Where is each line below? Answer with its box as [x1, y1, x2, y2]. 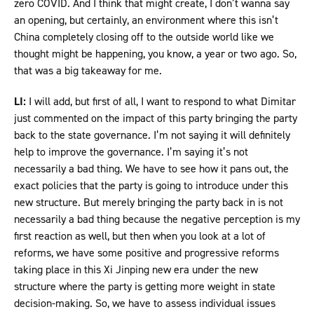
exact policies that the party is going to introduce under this [14, 178, 288, 193]
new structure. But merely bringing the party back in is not [14, 195, 283, 210]
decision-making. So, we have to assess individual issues [14, 296, 275, 311]
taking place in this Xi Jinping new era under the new [14, 262, 258, 278]
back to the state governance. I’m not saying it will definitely [14, 128, 290, 143]
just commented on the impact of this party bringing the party [14, 111, 297, 126]
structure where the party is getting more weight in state [14, 279, 275, 294]
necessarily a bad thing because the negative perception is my [14, 212, 300, 227]
